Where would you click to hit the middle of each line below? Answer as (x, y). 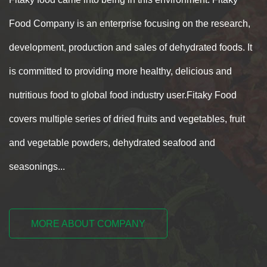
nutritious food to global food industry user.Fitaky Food (123, 95)
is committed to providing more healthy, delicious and (120, 72)
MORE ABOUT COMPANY (88, 224)
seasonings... (37, 167)
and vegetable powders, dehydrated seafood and (112, 143)
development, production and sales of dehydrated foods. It (131, 48)
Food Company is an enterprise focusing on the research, (130, 24)
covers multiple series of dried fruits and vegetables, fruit (127, 119)
